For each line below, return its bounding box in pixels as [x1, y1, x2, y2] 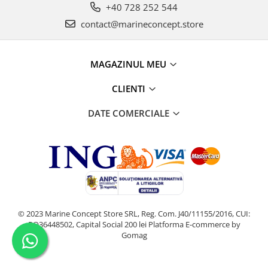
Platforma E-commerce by [148, 219, 240, 230]
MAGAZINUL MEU [90, 58, 169, 70]
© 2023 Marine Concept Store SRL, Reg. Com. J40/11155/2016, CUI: [18, 208, 250, 219]
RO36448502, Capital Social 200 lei [28, 219, 148, 230]
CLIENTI [111, 83, 148, 95]
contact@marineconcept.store [78, 18, 203, 30]
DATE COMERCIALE [87, 107, 172, 119]
